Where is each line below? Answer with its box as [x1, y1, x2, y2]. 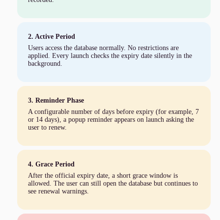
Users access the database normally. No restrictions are [27, 44, 179, 52]
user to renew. [27, 124, 67, 132]
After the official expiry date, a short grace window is [27, 172, 178, 180]
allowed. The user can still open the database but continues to [27, 180, 198, 188]
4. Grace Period [27, 161, 75, 168]
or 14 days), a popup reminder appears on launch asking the [27, 116, 194, 124]
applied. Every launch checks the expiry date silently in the [27, 52, 192, 60]
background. [27, 60, 62, 68]
